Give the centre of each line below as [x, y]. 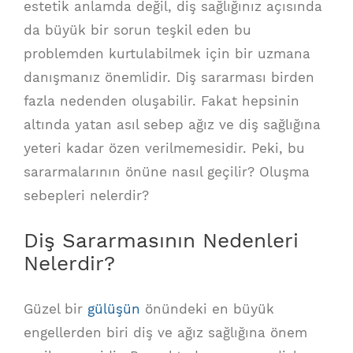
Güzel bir [56, 309]
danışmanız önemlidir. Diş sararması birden [169, 78]
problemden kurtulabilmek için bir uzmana [167, 54]
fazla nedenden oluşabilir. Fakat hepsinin [162, 101]
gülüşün [114, 309]
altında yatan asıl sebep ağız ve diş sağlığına [172, 125]
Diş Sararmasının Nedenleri [161, 241]
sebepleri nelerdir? [86, 196]
